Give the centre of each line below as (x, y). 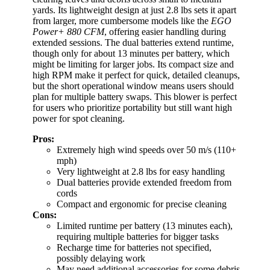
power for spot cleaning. (79, 119)
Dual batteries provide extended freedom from (144, 183)
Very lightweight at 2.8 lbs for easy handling (141, 172)
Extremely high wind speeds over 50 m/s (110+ (146, 150)
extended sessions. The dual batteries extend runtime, (133, 43)
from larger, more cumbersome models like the (122, 21)
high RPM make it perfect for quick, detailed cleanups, (136, 75)
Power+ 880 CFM (68, 32)
